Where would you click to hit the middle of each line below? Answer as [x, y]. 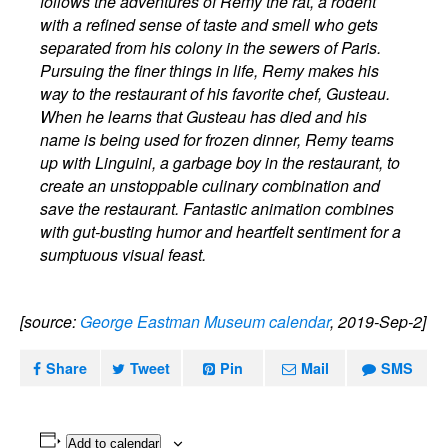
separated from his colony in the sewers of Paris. [211, 47]
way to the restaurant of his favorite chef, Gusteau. [215, 93]
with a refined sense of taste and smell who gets [209, 24]
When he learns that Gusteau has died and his [204, 116]
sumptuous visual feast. [123, 254]
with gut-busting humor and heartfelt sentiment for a [221, 231]
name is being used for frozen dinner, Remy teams [217, 139]
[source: [50, 321]
